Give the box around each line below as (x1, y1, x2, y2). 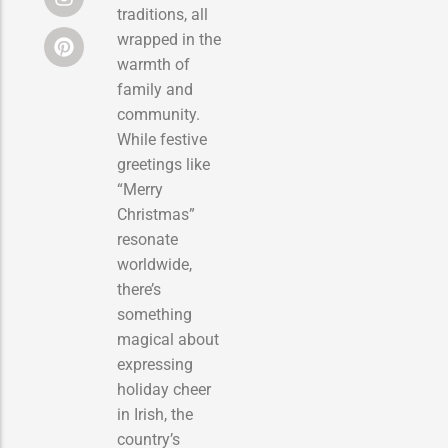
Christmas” (117, 204, 195, 224)
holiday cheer (117, 379, 211, 399)
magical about (117, 329, 219, 349)
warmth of (117, 54, 190, 74)
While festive (117, 129, 207, 149)
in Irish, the (117, 404, 193, 424)
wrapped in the (117, 29, 221, 49)
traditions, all (117, 4, 208, 24)
